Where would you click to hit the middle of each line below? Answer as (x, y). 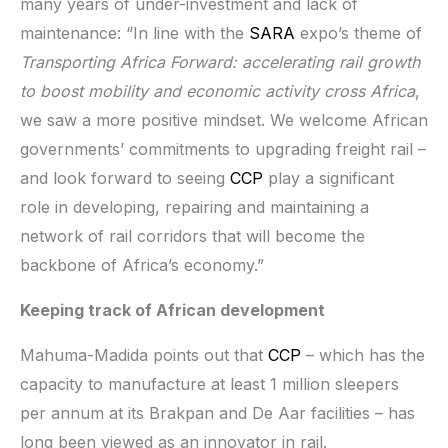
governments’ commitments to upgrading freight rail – (223, 148)
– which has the (365, 354)
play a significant (328, 177)
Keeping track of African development (172, 309)
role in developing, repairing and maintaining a (194, 206)
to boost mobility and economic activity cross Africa (217, 90)
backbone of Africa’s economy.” (142, 264)
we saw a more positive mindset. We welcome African (224, 119)
